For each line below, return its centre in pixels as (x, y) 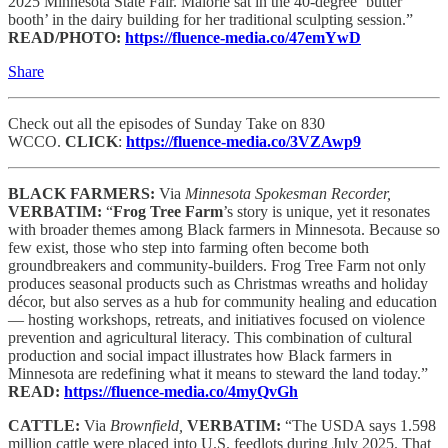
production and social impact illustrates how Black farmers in (200, 355)
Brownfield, (148, 425)
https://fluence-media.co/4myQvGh (181, 391)
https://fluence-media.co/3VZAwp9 (243, 141)
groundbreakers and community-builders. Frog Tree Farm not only (217, 265)
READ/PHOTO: (66, 37)
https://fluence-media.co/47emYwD (243, 37)
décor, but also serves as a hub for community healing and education (222, 301)
